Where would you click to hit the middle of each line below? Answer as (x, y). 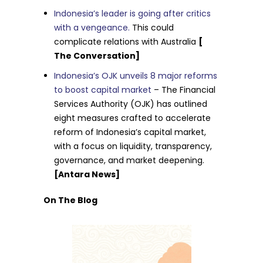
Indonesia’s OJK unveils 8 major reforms (136, 76)
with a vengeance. (92, 28)
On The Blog (70, 200)
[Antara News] (87, 174)
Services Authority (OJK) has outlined (131, 104)
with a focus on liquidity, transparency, (133, 146)
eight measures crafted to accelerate (133, 118)
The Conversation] (97, 56)
